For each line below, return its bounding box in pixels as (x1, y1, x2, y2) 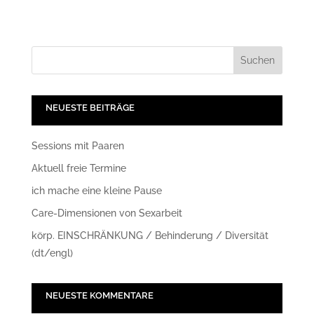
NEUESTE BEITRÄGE (45, 102, 135, 114)
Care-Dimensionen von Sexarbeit (31, 207, 182, 219)
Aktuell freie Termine (31, 163, 126, 175)
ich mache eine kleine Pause (31, 185, 162, 197)
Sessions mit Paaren (31, 140, 124, 152)
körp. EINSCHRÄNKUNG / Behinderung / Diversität (31, 230, 268, 242)
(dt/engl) (31, 247, 73, 259)
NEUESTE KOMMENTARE (45, 290, 153, 301)
